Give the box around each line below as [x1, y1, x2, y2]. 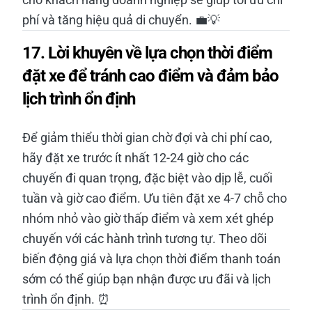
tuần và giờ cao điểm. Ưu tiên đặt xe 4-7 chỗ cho [22, 190, 287, 205]
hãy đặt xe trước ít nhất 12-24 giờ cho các [22, 150, 249, 165]
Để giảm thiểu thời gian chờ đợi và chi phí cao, [22, 130, 272, 145]
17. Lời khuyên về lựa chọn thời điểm [22, 42, 272, 63]
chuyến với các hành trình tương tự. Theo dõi [22, 231, 267, 246]
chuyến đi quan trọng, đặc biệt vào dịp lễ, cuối [22, 170, 272, 185]
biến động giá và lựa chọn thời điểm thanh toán [22, 251, 281, 266]
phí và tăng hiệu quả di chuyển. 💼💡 [22, 12, 220, 27]
